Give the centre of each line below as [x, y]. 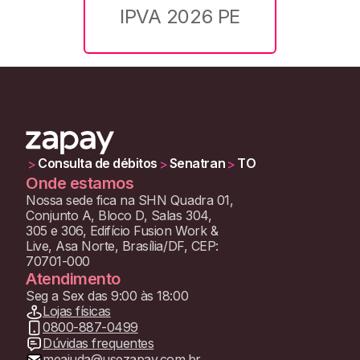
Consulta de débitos [98, 164]
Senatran [197, 164]
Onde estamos [80, 183]
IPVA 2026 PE [180, 17]
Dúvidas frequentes [98, 344]
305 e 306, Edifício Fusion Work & [122, 230]
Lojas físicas [77, 311]
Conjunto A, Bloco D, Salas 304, [119, 215]
